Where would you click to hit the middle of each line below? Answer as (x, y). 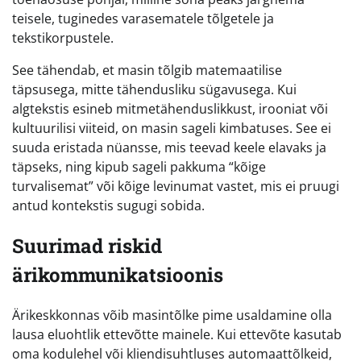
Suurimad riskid (87, 246)
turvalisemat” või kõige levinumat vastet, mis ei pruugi (176, 187)
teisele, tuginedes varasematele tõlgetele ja (143, 19)
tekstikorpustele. (63, 38)
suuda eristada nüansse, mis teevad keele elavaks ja (169, 148)
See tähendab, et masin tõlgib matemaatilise (147, 71)
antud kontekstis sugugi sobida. (108, 206)
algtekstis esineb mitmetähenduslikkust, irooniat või (170, 109)
